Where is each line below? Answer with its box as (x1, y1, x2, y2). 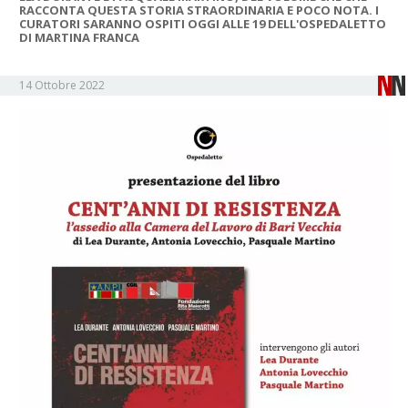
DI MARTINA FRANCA (19, 28, 140, 46)
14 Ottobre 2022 (19, 76, 106, 93)
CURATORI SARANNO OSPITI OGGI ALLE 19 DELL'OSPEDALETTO (19, 15, 387, 32)
